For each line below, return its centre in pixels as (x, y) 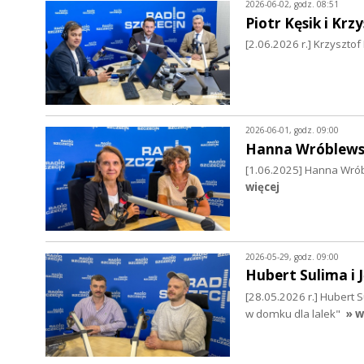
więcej (262, 187)
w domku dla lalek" (292, 313)
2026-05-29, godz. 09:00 (292, 256)
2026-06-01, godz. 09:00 (292, 130)
